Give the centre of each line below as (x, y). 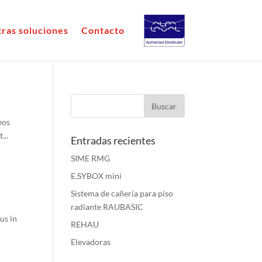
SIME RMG (90, 158)
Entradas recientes (113, 140)
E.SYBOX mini (96, 176)
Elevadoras (90, 242)
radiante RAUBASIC (107, 207)
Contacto (103, 30)
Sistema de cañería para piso (122, 193)
